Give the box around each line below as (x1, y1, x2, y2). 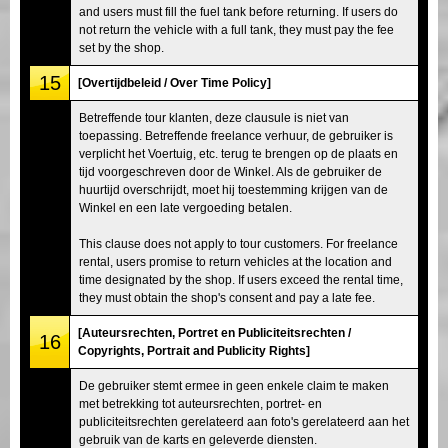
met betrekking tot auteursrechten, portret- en (79, 396, 322, 411)
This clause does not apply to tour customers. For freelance (79, 236, 398, 251)
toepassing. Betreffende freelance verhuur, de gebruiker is (79, 128, 393, 143)
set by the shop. (79, 40, 164, 55)
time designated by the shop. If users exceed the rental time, (79, 272, 403, 287)
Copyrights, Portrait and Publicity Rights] (78, 343, 310, 358)
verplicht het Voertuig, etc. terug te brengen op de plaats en (79, 146, 398, 161)
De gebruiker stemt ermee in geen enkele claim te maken (79, 378, 389, 393)
